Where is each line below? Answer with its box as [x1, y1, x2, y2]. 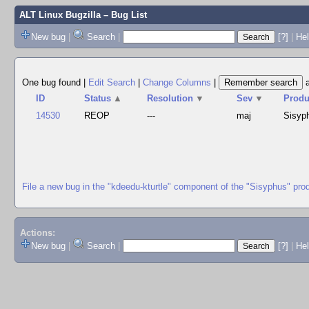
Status [84, 93, 112, 103]
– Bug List [100, 10, 147, 20]
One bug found [22, 77, 83, 88]
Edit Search [88, 77, 135, 88]
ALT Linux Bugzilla [19, 10, 101, 20]
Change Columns [143, 77, 211, 88]
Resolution [147, 93, 194, 103]
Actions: [19, 228, 55, 239]
